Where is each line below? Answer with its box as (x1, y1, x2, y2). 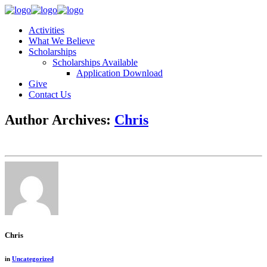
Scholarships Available (52, 57, 138, 67)
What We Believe (29, 36, 95, 46)
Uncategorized (12, 254, 54, 262)
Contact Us (29, 89, 71, 100)
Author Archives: (5, 111, 114, 128)
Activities (29, 25, 64, 35)
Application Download (76, 68, 163, 78)
